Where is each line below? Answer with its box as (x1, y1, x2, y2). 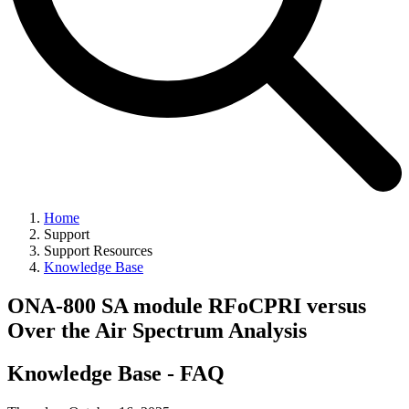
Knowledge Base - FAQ (7, 361, 225, 385)
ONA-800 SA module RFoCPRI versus (7, 294, 366, 319)
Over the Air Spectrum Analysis (7, 319, 307, 343)
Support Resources (44, 243, 152, 259)
